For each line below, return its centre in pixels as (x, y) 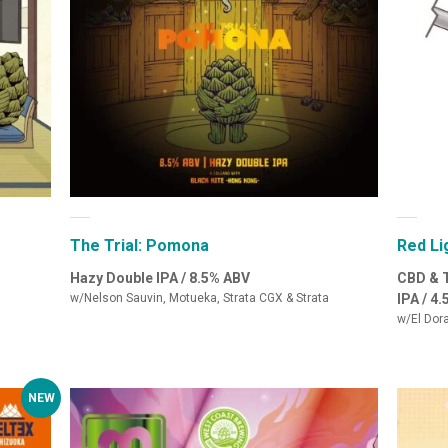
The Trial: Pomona (140, 246)
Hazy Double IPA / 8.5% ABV (160, 278)
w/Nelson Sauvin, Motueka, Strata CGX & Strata (200, 298)
